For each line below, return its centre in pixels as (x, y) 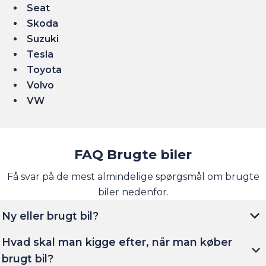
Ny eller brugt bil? (50, 216)
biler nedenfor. (133, 192)
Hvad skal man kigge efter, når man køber (117, 242)
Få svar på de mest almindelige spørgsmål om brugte (133, 177)
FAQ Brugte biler (133, 155)
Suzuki (43, 39)
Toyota (45, 70)
